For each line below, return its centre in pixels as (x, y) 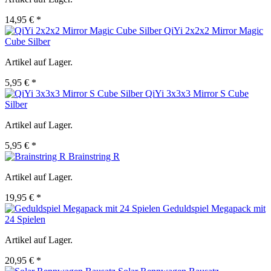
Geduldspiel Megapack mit (214, 209)
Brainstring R (94, 157)
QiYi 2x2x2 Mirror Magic (214, 31)
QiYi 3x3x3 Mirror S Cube (197, 94)
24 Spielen (25, 220)
